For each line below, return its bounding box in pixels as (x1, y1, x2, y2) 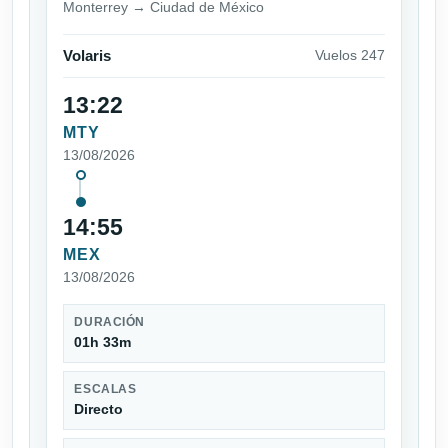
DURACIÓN (74, 315, 145, 328)
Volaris (63, 47, 111, 64)
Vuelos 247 (315, 47, 385, 63)
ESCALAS (74, 382, 137, 395)
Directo (74, 401, 124, 418)
